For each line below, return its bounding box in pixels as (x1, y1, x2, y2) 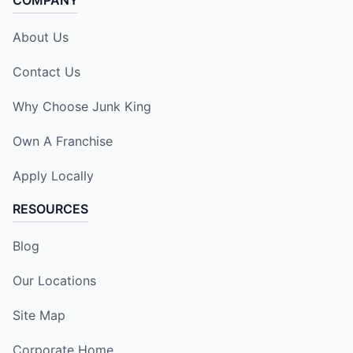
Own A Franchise (13, 133, 113, 150)
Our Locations (13, 273, 96, 289)
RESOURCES (13, 201, 88, 217)
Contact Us (13, 64, 80, 80)
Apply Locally (13, 168, 94, 184)
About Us (13, 29, 69, 46)
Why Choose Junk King (13, 98, 151, 115)
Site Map (13, 307, 65, 324)
